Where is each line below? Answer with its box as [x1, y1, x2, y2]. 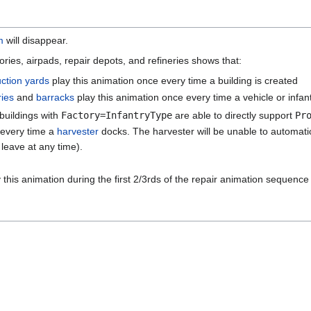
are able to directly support [171, 110, 295, 121]
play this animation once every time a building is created [49, 75, 299, 87]
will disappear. [3, 35, 68, 47]
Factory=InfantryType [60, 110, 172, 121]
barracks [36, 91, 75, 103]
